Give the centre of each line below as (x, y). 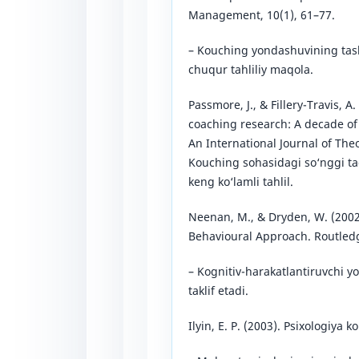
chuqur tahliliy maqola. (251, 69)
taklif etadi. (218, 291)
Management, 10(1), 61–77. (262, 14)
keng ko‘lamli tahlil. (241, 182)
